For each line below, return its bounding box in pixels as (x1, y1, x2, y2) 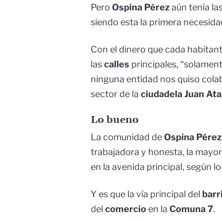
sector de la (91, 89, 141, 100)
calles (104, 59, 131, 70)
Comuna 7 (169, 204, 213, 215)
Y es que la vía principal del (91, 189, 202, 200)
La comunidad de (91, 132, 164, 143)
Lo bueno (91, 113, 139, 127)
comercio (105, 204, 146, 215)
